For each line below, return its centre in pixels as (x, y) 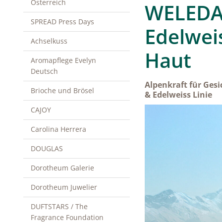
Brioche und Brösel (62, 90)
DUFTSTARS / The (59, 206)
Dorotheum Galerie (62, 168)
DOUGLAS (47, 148)
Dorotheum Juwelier (64, 187)
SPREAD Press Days (62, 22)
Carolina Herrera (58, 129)
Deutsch (44, 71)
